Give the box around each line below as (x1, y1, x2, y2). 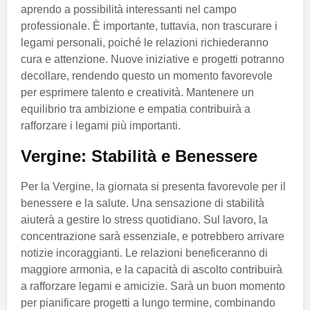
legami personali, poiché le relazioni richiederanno (21, 36, 268, 48)
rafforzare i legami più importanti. (21, 119, 181, 131)
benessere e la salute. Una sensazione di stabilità (21, 197, 264, 209)
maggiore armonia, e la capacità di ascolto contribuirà (21, 263, 282, 275)
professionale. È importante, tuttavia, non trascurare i (21, 19, 277, 32)
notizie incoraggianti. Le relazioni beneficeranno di (21, 246, 268, 259)
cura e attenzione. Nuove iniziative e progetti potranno (21, 53, 284, 65)
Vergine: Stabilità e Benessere (21, 146, 257, 165)
